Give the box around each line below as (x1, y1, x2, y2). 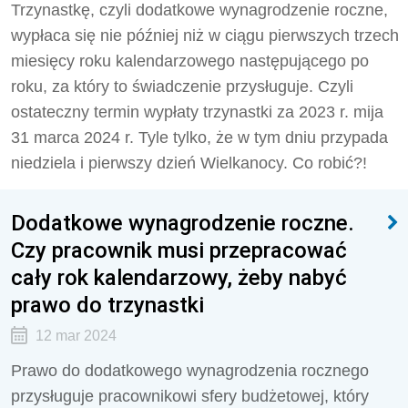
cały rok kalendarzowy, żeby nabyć (11, 264, 347, 291)
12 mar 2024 (35, 328, 117, 343)
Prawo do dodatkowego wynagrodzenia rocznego (11, 362, 369, 380)
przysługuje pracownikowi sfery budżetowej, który (11, 387, 369, 405)
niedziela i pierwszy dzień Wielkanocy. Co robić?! (11, 154, 367, 172)
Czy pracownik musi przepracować (11, 237, 347, 263)
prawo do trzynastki (11, 291, 204, 318)
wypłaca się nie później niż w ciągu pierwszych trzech (11, 26, 399, 45)
